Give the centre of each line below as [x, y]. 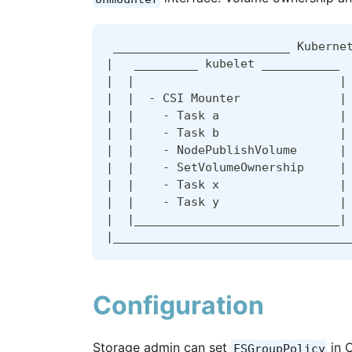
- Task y [237, 202]
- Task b [237, 133]
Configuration [178, 306]
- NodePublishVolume [237, 150]
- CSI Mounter [237, 99]
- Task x [237, 185]
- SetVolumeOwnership [237, 168]
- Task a [237, 116]
